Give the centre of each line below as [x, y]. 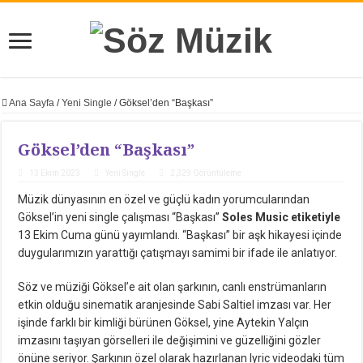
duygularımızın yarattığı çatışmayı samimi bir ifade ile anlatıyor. [178, 253]
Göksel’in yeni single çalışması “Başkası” [120, 218]
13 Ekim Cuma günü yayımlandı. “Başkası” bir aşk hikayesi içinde [180, 235]
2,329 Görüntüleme [206, 173]
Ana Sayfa [31, 103]
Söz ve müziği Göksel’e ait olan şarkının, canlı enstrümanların [173, 287]
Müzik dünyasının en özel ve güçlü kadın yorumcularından [164, 200]
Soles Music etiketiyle [282, 218]
